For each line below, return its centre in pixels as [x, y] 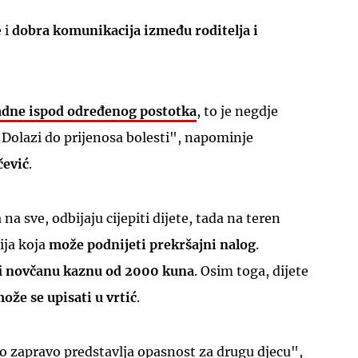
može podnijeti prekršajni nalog [152, 245]
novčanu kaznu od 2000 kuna [100, 271]
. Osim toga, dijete [251, 271]
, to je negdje [237, 111]
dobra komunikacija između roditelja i [135, 31]
